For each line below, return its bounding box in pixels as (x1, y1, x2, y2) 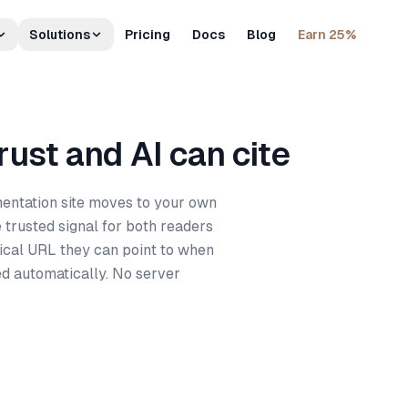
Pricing (125, 27, 170, 42)
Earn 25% (298, 27, 356, 42)
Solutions (29, 27, 90, 42)
